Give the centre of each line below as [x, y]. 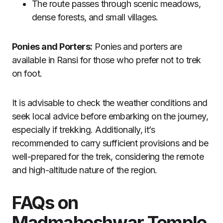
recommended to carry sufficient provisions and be [110, 143]
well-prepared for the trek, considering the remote [108, 157]
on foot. [27, 73]
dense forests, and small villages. [95, 17]
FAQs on [45, 203]
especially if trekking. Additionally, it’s [84, 130]
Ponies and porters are [137, 47]
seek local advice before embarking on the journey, [110, 116]
